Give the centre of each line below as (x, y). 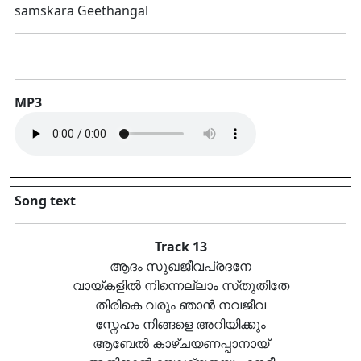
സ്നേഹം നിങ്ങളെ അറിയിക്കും (180, 324)
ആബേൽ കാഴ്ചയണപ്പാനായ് (180, 343)
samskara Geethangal (81, 10)
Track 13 (180, 247)
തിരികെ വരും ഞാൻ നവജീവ (180, 305)
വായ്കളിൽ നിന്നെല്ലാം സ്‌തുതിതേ (180, 285)
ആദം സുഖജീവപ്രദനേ (180, 266)
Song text (45, 201)
